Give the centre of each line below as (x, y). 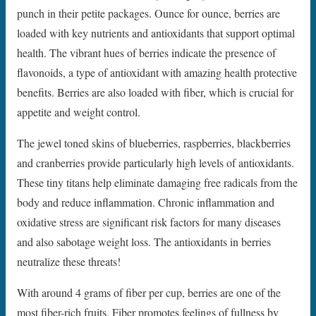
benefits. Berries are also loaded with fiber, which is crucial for (155, 92)
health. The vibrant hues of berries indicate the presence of (146, 52)
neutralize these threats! (69, 261)
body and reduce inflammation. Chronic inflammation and (146, 202)
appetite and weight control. (79, 111)
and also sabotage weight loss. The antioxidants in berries (144, 241)
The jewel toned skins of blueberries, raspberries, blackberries (154, 142)
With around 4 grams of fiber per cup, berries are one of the (149, 292)
